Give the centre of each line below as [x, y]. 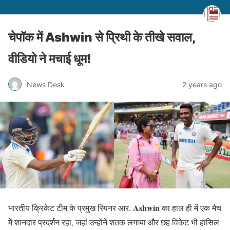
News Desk [46, 84]
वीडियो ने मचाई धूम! [50, 59]
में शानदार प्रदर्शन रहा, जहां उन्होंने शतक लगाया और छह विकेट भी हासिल [114, 222]
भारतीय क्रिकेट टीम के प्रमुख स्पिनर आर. [71, 208]
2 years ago [202, 84]
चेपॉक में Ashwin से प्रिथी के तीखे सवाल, [102, 37]
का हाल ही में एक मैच [190, 208]
